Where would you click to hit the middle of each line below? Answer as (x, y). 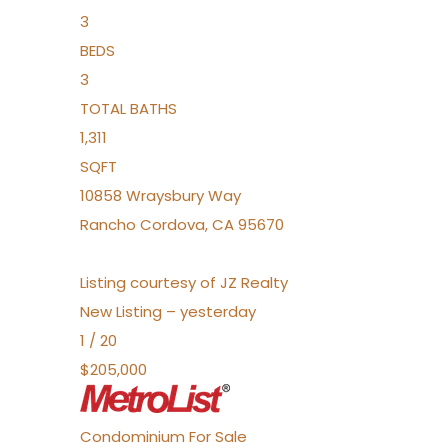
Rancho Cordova (142, 224)
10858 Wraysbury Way (160, 195)
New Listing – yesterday (168, 311)
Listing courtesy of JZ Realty (184, 282)
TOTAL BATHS (128, 108)
